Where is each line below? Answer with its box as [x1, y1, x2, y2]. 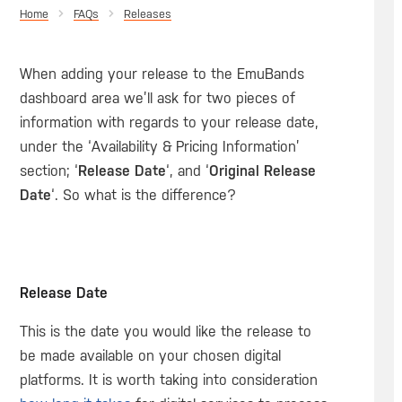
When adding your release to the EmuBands [19, 66, 304, 83]
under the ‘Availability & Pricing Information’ [19, 138, 300, 155]
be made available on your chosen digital [19, 347, 281, 365]
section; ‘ [19, 162, 78, 179]
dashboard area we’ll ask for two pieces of [19, 90, 295, 107]
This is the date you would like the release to [19, 323, 311, 341]
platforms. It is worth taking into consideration [19, 371, 318, 389]
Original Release [208, 162, 316, 179]
